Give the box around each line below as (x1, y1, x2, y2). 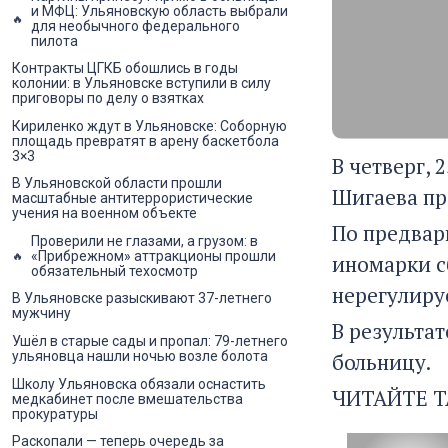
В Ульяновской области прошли (12, 175, 222, 192)
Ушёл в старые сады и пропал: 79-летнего (12, 333, 288, 350)
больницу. (332, 347, 431, 376)
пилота (31, 32, 78, 49)
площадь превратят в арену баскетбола (12, 132, 279, 149)
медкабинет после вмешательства (12, 390, 243, 407)
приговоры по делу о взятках (12, 90, 204, 107)
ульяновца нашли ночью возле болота (12, 348, 268, 365)
